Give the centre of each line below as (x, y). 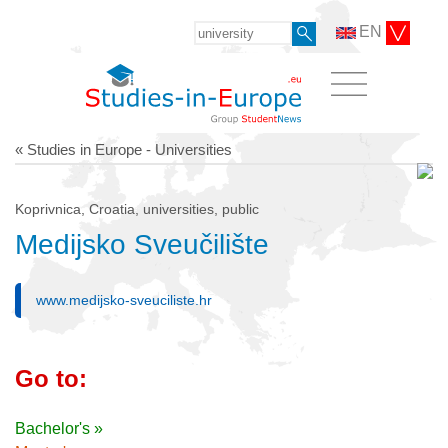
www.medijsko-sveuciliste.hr (124, 299)
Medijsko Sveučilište (142, 244)
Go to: (51, 378)
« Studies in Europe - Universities (123, 149)
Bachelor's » (59, 428)
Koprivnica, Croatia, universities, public (137, 208)
